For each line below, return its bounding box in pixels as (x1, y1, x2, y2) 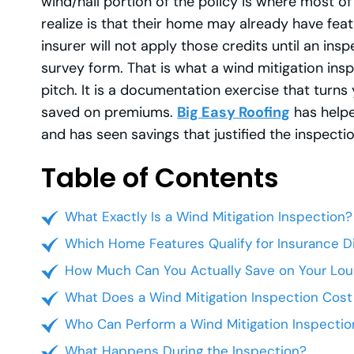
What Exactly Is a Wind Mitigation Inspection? (65, 207, 352, 225)
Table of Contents (41, 158, 279, 197)
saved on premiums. (41, 102, 177, 122)
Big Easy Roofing (177, 102, 290, 122)
